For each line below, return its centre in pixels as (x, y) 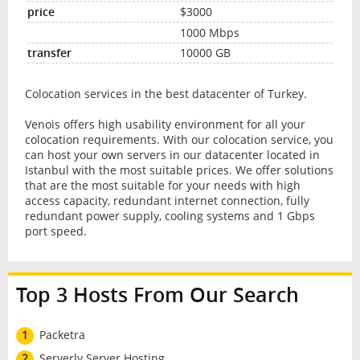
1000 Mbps (210, 32)
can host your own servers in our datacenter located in (172, 155)
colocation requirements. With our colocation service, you (179, 140)
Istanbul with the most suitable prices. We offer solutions (179, 170)
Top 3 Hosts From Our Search (157, 295)
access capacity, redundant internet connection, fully (167, 201)
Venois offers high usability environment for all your (165, 125)
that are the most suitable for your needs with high (162, 186)
